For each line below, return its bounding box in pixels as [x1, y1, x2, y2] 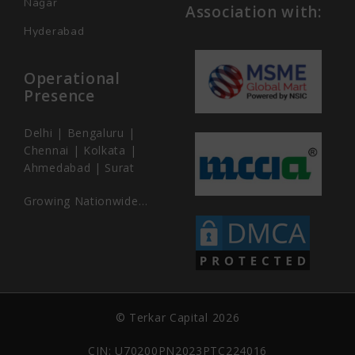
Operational [24, 67, 120, 89]
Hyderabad [24, 23, 85, 39]
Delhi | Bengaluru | [24, 124, 136, 140]
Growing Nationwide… [24, 193, 148, 208]
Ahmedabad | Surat [24, 159, 135, 175]
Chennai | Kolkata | [24, 142, 137, 158]
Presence [24, 85, 95, 106]
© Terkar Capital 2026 [115, 309, 240, 325]
